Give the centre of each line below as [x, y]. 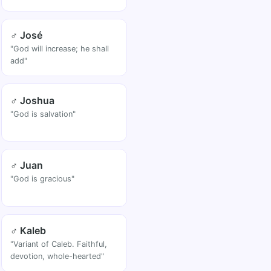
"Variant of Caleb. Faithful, [59, 244]
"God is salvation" [43, 114]
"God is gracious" [43, 179]
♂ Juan [27, 165]
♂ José [27, 35]
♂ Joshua [33, 100]
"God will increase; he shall [60, 48]
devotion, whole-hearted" [57, 256]
